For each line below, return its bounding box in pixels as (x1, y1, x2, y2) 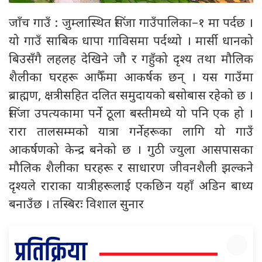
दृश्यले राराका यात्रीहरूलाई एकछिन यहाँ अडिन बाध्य (9, 178, 253, 195)
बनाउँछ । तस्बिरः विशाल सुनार (9, 196, 147, 213)
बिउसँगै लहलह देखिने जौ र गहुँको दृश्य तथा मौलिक (9, 51, 253, 68)
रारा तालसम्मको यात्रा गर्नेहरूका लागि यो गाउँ (9, 124, 253, 140)
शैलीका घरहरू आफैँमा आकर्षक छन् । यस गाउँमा (9, 70, 253, 86)
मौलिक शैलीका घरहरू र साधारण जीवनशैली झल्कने (9, 160, 253, 177)
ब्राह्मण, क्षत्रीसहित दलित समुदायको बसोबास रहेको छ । (9, 88, 253, 104)
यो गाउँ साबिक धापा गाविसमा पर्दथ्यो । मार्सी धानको (9, 33, 253, 50)
